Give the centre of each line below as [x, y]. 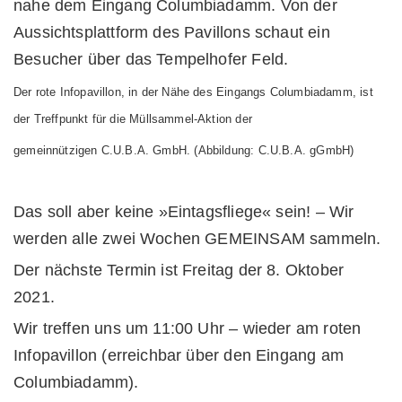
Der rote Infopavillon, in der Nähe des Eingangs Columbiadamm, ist [193, 92]
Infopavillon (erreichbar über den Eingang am [179, 355]
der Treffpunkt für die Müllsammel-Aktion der [133, 119]
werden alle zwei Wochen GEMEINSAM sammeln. [197, 239]
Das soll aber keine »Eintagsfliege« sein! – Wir [184, 212]
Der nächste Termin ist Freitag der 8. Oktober [179, 270]
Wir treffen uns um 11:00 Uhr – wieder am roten [188, 328]
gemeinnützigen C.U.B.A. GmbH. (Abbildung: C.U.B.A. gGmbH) [184, 150]
